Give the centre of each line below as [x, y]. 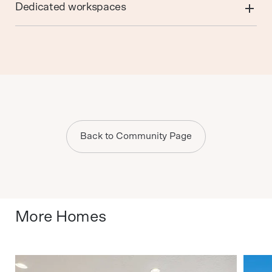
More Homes [60, 216]
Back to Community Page [136, 136]
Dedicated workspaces [70, 7]
